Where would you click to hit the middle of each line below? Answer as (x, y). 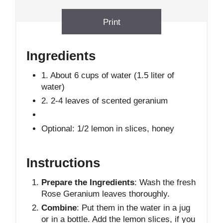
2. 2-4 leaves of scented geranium (105, 101)
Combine (59, 208)
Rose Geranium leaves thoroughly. (106, 194)
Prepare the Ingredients (88, 182)
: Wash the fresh (165, 182)
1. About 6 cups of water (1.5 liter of (108, 75)
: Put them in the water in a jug (133, 208)
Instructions (63, 163)
